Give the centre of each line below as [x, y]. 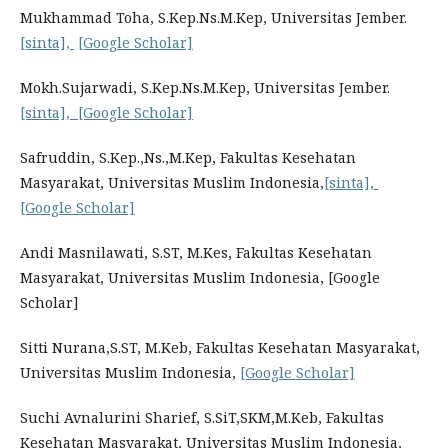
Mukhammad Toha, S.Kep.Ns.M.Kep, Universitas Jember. [213, 17]
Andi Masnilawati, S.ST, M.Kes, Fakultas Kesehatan [196, 252]
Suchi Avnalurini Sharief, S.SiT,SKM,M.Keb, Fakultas [202, 417]
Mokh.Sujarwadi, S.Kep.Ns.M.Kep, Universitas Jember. [205, 87]
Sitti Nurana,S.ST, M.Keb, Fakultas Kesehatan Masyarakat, [220, 347]
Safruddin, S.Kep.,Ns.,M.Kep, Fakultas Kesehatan [188, 157]
